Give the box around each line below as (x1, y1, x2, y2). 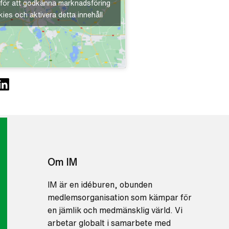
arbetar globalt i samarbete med (48, 219, 171, 227)
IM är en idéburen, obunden (48, 180, 153, 189)
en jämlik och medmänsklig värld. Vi (48, 206, 183, 215)
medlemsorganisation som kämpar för (48, 193, 192, 202)
